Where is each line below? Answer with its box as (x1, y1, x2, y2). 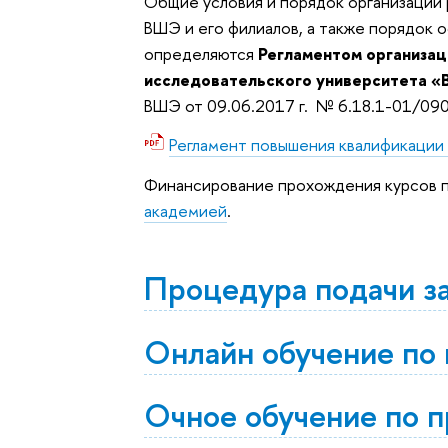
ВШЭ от (144, 93, 208, 117)
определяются (144, 41, 259, 65)
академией (144, 198, 228, 222)
